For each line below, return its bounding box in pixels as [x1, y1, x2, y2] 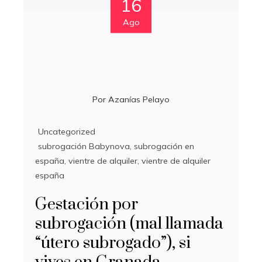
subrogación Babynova [38, 140, 130, 151]
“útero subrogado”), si [35, 232, 191, 253]
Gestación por [35, 194, 138, 215]
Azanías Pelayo [108, 94, 170, 105]
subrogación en [134, 140, 194, 151]
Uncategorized [38, 126, 95, 137]
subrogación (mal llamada [35, 213, 223, 234]
